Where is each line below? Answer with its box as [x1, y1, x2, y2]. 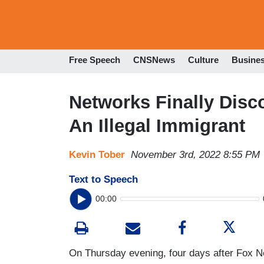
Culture [188, 55, 219, 65]
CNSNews [133, 55, 175, 65]
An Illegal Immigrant [69, 115, 245, 136]
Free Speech [69, 55, 120, 65]
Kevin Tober [69, 148, 125, 160]
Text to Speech [69, 173, 138, 185]
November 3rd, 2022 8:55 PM [131, 148, 260, 160]
